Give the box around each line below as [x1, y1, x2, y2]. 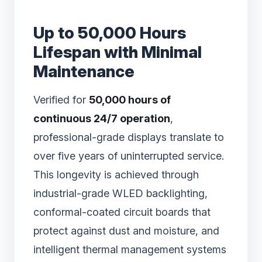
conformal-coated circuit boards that [33, 205, 211, 218]
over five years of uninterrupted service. [33, 149, 224, 162]
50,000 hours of [89, 93, 171, 106]
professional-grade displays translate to [33, 130, 224, 143]
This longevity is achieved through [33, 168, 199, 181]
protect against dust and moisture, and [33, 224, 219, 237]
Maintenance [33, 61, 135, 81]
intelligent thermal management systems [33, 243, 226, 256]
